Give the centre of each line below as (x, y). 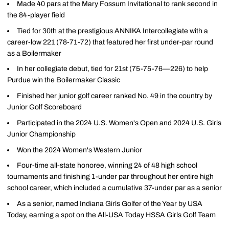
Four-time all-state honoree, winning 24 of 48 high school (107, 166)
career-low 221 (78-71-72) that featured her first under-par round (110, 42)
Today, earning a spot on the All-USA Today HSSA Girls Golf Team (111, 215)
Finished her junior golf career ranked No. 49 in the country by (114, 96)
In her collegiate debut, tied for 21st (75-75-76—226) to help (112, 69)
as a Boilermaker (34, 53)
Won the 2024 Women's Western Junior (79, 150)
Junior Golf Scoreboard (44, 107)
